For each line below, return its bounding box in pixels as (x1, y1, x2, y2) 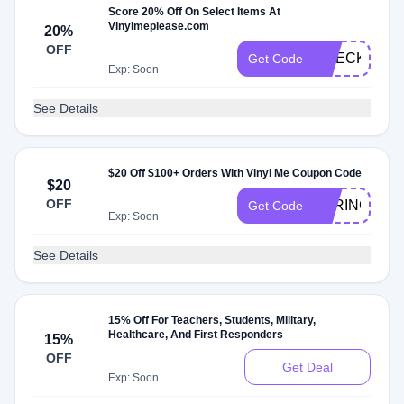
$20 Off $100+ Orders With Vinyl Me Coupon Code (108, 167, 363, 179)
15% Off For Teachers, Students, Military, (108, 314, 317, 326)
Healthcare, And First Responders (108, 328, 284, 341)
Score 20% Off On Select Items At (108, 5, 281, 18)
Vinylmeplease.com (108, 20, 210, 32)
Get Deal (282, 360, 333, 374)
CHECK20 (314, 50, 382, 66)
